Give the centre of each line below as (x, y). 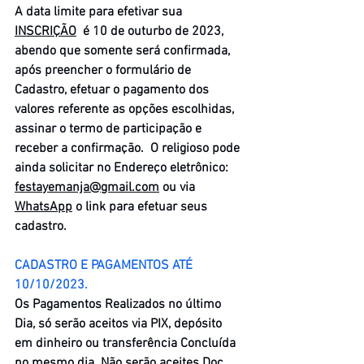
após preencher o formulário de (104, 70)
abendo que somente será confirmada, (124, 51)
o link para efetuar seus (141, 207)
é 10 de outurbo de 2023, (152, 31)
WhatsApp (43, 207)
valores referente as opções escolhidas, (126, 109)
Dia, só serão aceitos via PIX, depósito (120, 324)
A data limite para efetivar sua (100, 12)
